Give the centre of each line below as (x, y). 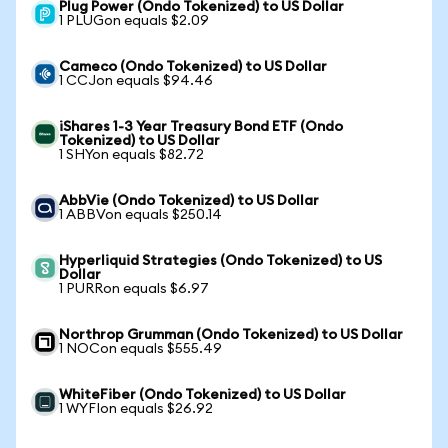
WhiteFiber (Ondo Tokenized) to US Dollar (202, 395)
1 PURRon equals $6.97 (134, 289)
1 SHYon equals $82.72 (131, 155)
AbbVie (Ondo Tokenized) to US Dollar (189, 201)
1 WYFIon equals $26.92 (136, 409)
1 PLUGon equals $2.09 (134, 21)
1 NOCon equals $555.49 (140, 349)
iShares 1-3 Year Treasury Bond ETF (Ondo (201, 127)
